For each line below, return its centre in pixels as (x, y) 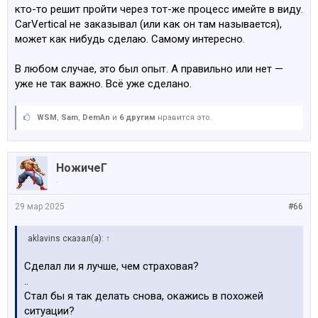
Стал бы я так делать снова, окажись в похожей (144, 296)
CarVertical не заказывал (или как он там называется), (148, 24)
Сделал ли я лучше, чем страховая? (111, 266)
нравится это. (184, 117)
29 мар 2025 (40, 207)
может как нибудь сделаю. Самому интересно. (130, 39)
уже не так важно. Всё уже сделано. (103, 84)
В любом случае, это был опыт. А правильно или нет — (149, 69)
